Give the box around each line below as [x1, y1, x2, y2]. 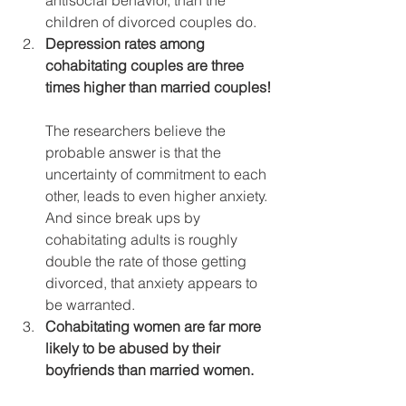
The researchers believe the [45, 121, 229, 140]
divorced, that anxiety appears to [45, 273, 261, 292]
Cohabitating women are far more [45, 316, 265, 335]
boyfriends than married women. [45, 360, 254, 379]
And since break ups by [45, 208, 204, 227]
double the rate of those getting [45, 251, 250, 270]
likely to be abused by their [45, 338, 224, 357]
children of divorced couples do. [45, 12, 256, 31]
